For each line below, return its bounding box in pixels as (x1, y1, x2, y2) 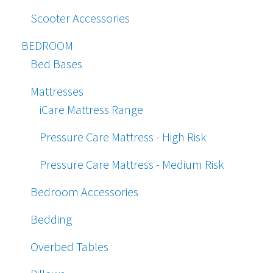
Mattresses (30, 83, 83, 99)
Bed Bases (30, 56, 82, 72)
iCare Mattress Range (40, 102, 143, 118)
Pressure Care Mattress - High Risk (40, 129, 207, 145)
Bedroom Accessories (30, 184, 138, 200)
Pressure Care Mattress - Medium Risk (40, 157, 224, 172)
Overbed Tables (30, 239, 108, 255)
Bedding (30, 211, 72, 227)
